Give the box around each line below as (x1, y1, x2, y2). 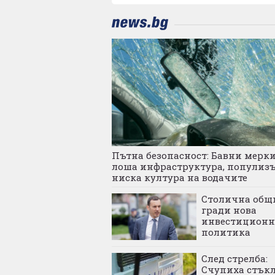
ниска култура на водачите (112, 171, 247, 184)
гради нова (201, 203, 257, 216)
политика (201, 225, 250, 238)
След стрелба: (201, 252, 268, 265)
